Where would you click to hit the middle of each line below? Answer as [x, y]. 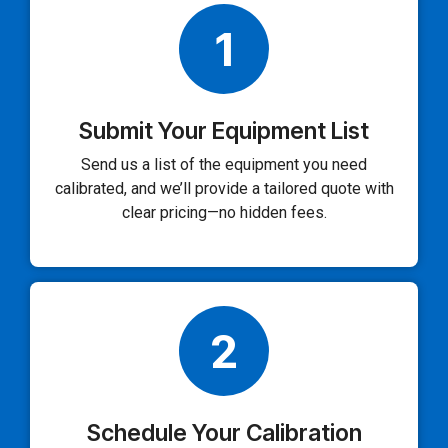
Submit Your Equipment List [224, 131]
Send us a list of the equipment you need [224, 165]
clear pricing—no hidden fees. [224, 213]
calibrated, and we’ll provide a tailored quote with [224, 189]
